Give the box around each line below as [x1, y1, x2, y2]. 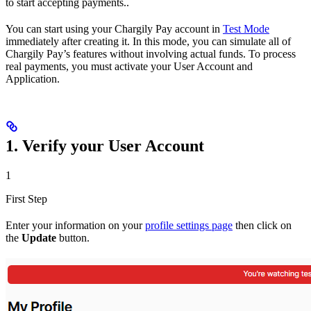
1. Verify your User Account [6, 137, 204, 155]
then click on [233, 219, 292, 231]
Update [22, 231, 56, 244]
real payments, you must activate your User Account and [6, 60, 253, 72]
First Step [6, 192, 47, 205]
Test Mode [223, 23, 269, 35]
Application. [6, 73, 60, 85]
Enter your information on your [6, 219, 145, 231]
